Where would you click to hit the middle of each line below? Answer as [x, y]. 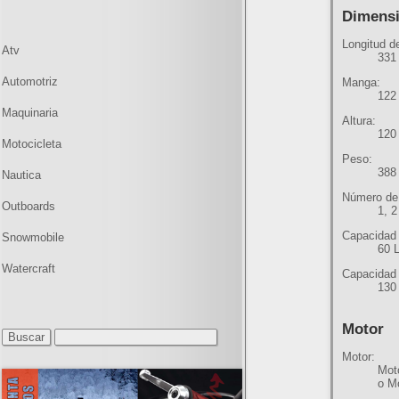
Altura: [359, 121]
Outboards [28, 206]
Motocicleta [32, 144]
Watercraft [28, 269]
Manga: [362, 82]
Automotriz [30, 81]
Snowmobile [33, 237]
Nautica [21, 175]
